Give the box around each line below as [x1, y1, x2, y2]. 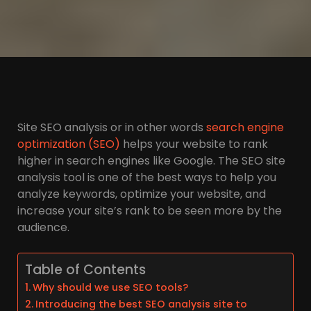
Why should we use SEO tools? [32, 280, 188, 294]
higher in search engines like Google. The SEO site [17, 152, 285, 169]
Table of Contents [25, 260, 146, 279]
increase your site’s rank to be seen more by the [17, 202, 282, 219]
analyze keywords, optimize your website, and [17, 185, 266, 202]
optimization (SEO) [17, 135, 120, 152]
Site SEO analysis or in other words [17, 119, 206, 135]
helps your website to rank [120, 135, 268, 152]
